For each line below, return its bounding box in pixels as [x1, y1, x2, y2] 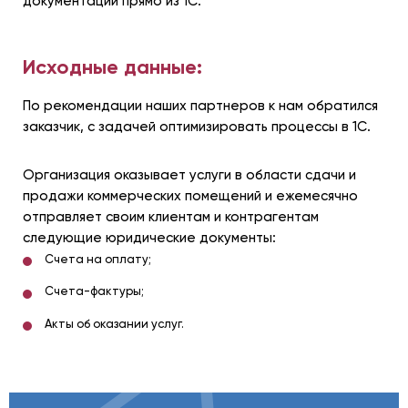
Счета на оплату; [45, 251, 151, 266]
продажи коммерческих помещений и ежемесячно [23, 187, 358, 204]
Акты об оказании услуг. [45, 317, 184, 331]
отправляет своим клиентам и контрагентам [23, 208, 319, 225]
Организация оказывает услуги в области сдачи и [23, 166, 356, 183]
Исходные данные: [23, 54, 202, 79]
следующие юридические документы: [23, 229, 276, 246]
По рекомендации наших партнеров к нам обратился [23, 97, 378, 114]
